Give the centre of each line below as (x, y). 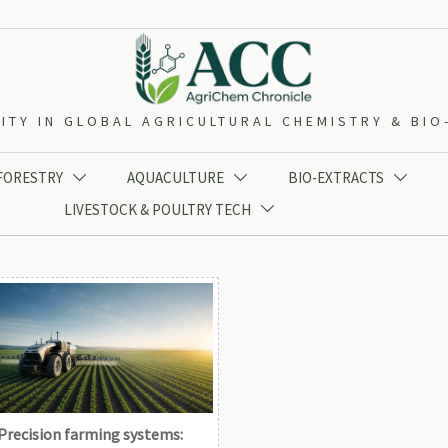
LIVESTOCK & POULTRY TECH (157, 209)
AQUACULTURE (175, 178)
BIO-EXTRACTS (336, 178)
